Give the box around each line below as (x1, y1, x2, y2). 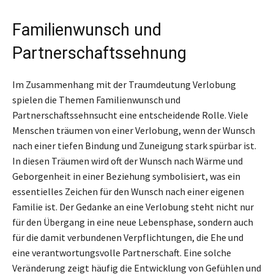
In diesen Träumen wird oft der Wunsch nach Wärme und (12, 154, 243, 167)
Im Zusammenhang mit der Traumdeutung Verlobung (12, 78, 236, 91)
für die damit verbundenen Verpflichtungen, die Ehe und (12, 231, 243, 243)
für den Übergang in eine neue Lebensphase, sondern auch (12, 215, 253, 228)
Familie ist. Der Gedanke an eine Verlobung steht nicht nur (12, 200, 254, 213)
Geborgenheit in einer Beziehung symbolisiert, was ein (12, 169, 240, 182)
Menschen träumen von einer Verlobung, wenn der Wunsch (12, 124, 255, 136)
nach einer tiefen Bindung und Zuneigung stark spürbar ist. (12, 139, 256, 152)
